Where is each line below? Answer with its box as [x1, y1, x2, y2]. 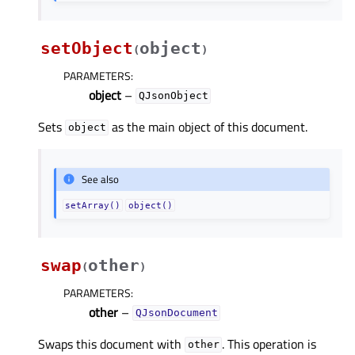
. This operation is [222, 334, 317, 353]
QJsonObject [138, 90, 208, 102]
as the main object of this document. [109, 116, 308, 136]
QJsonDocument [135, 307, 218, 319]
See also [82, 171, 120, 188]
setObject [40, 38, 133, 58]
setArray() [65, 200, 121, 210]
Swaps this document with [38, 334, 185, 353]
